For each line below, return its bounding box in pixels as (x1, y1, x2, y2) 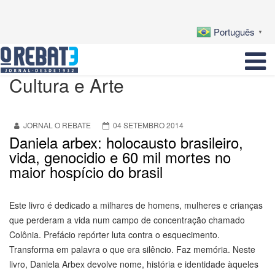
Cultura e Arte (9, 72, 124, 99)
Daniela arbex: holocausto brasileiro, (9, 131, 243, 153)
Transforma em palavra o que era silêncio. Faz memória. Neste (9, 243, 255, 256)
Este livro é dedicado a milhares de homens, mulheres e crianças (9, 199, 263, 212)
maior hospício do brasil (9, 161, 163, 183)
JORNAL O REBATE (23, 120, 91, 131)
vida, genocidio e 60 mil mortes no (9, 146, 231, 168)
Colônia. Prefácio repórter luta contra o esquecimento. (9, 228, 220, 241)
